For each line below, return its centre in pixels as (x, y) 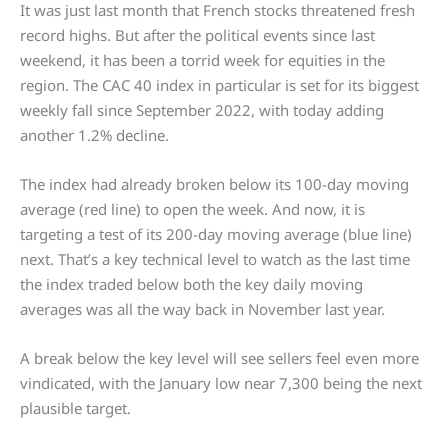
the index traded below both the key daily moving (191, 284)
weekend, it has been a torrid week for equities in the (202, 60)
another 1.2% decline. (94, 135)
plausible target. (75, 408)
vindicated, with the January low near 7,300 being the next (221, 383)
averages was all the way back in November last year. (202, 309)
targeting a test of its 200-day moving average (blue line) (216, 234)
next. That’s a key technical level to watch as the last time (215, 259)
